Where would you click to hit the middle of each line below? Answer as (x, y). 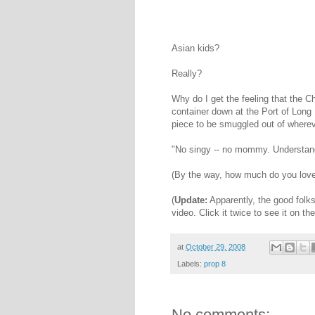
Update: (191, 200)
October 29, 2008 (216, 246)
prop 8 (215, 264)
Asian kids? (195, 48)
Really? (187, 73)
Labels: (191, 264)
